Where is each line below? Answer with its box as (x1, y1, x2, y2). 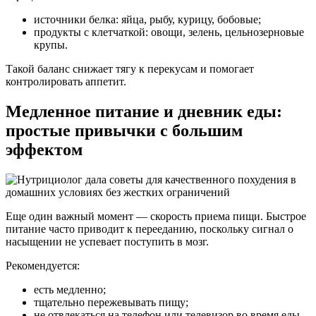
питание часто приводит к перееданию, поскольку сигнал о (6, 222, 293, 235)
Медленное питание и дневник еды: (6, 102, 282, 121)
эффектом (6, 140, 83, 159)
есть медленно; (34, 283, 106, 296)
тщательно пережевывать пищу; (34, 296, 188, 308)
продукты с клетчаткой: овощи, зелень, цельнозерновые (34, 26, 304, 39)
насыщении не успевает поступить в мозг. (6, 235, 209, 248)
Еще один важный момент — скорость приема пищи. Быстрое (6, 209, 306, 222)
